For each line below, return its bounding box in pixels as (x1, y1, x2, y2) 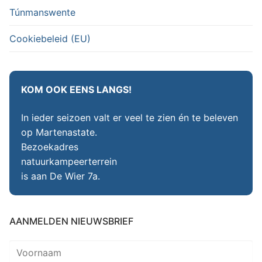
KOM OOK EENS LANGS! (21, 84, 132, 96)
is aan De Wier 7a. (21, 170, 100, 182)
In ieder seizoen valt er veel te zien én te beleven (21, 112, 238, 124)
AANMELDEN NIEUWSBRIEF (9, 215, 133, 227)
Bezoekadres (21, 141, 78, 153)
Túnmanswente (9, 6, 75, 18)
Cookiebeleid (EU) (9, 32, 91, 44)
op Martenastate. (21, 126, 97, 139)
